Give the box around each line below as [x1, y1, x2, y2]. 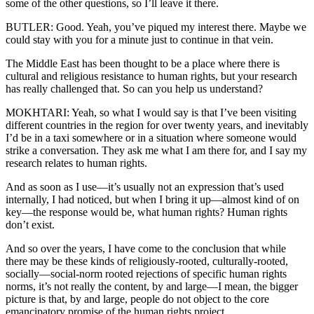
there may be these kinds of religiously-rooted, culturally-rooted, [6, 255, 288, 268]
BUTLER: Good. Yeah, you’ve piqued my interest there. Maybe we [6, 21, 306, 34]
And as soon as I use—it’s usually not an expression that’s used [6, 181, 284, 193]
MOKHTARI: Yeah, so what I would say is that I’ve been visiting [6, 107, 296, 119]
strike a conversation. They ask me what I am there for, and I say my [6, 144, 307, 157]
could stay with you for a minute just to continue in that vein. [6, 34, 273, 46]
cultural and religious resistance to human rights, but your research [6, 70, 297, 83]
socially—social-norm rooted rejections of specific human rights [6, 268, 287, 280]
